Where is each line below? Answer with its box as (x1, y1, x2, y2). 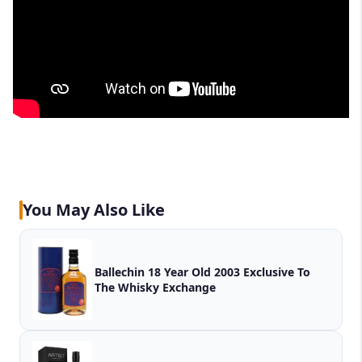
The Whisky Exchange (95, 280, 216, 296)
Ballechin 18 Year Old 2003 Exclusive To (95, 264, 310, 280)
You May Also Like (23, 199, 165, 221)
